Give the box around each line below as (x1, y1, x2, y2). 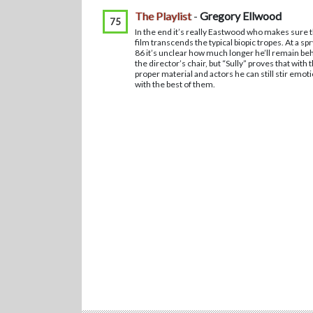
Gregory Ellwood (200, 9, 282, 22)
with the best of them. (135, 79, 215, 89)
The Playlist (135, 9, 191, 22)
